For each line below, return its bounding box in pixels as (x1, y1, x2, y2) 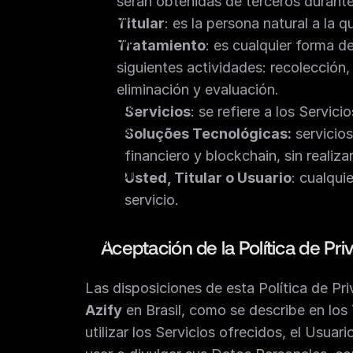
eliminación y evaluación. (117, 81, 279, 98)
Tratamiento (117, 37, 206, 54)
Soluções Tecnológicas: (124, 125, 292, 142)
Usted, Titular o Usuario (124, 169, 292, 186)
